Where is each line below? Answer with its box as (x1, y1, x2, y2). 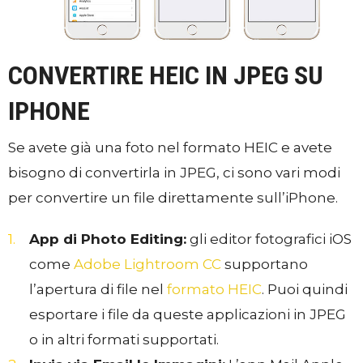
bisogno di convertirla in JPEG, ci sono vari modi (8, 164, 340, 181)
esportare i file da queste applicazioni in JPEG (29, 305, 349, 322)
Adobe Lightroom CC (74, 255, 221, 272)
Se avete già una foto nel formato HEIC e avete (8, 139, 332, 156)
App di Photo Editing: (29, 230, 186, 247)
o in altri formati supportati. (29, 331, 219, 348)
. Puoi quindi (262, 280, 348, 297)
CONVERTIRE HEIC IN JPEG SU (8, 59, 323, 91)
